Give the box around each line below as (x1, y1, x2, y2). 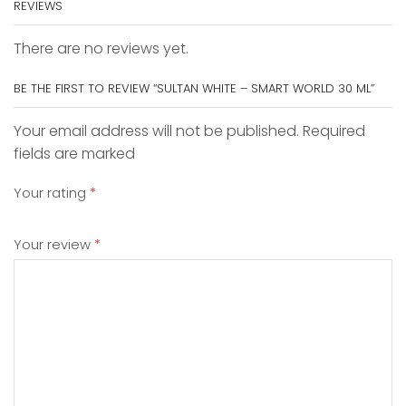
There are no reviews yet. (14, 37, 188, 59)
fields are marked (14, 143, 135, 165)
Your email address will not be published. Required (14, 121, 365, 142)
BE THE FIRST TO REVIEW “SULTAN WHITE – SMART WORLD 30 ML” (14, 80, 374, 98)
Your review (14, 235, 94, 255)
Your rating (14, 183, 90, 203)
